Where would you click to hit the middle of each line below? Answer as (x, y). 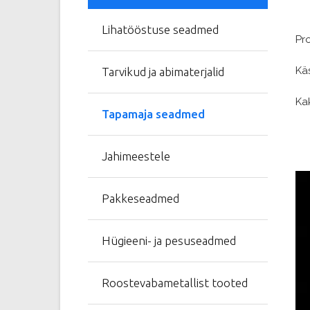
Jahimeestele (136, 156)
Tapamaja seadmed (153, 114)
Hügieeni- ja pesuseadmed (169, 240)
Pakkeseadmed (140, 198)
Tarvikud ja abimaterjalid (163, 72)
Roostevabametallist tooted (175, 283)
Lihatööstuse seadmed (160, 29)
